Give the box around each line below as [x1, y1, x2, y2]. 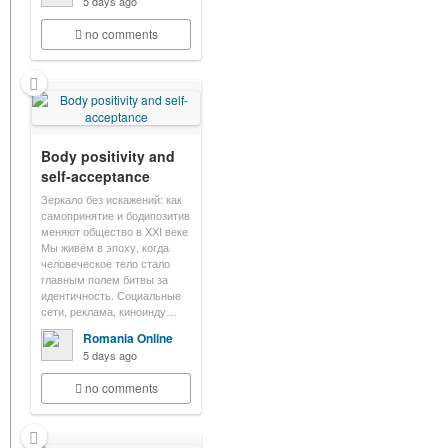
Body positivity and [41, 146, 175, 166]
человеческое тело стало [41, 255, 170, 271]
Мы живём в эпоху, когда [41, 239, 169, 255]
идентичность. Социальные [41, 287, 181, 303]
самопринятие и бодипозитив [41, 207, 190, 223]
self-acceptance [41, 166, 150, 186]
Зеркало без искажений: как [41, 191, 182, 207]
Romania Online [83, 329, 173, 347]
